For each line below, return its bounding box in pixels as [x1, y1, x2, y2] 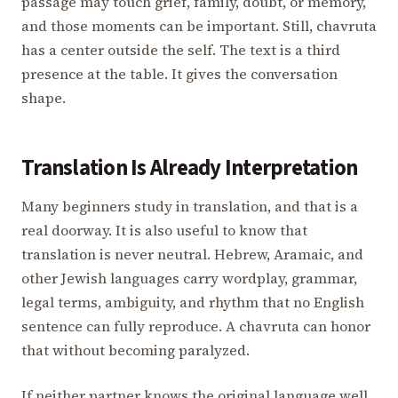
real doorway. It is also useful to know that [21, 220, 307, 241]
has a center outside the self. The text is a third [21, 39, 340, 60]
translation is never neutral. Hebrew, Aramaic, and [21, 244, 363, 265]
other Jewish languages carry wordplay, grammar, [21, 268, 357, 289]
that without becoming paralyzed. [21, 340, 250, 361]
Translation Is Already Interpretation [21, 152, 358, 184]
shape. [21, 87, 66, 107]
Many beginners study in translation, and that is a [21, 196, 358, 217]
